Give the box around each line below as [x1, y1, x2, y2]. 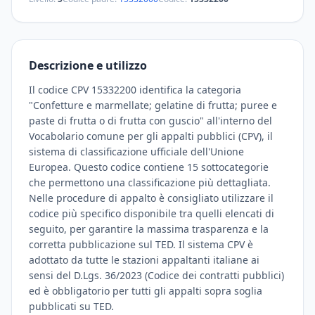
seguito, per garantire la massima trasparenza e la [29, 222, 269, 236]
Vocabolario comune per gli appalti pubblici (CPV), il [29, 129, 273, 143]
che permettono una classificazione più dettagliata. [29, 176, 271, 189]
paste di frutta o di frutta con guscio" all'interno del [29, 114, 272, 127]
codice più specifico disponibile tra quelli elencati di [29, 207, 274, 220]
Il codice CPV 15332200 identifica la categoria [29, 83, 241, 96]
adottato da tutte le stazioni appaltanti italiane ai [29, 253, 259, 266]
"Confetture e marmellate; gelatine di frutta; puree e [29, 98, 277, 112]
